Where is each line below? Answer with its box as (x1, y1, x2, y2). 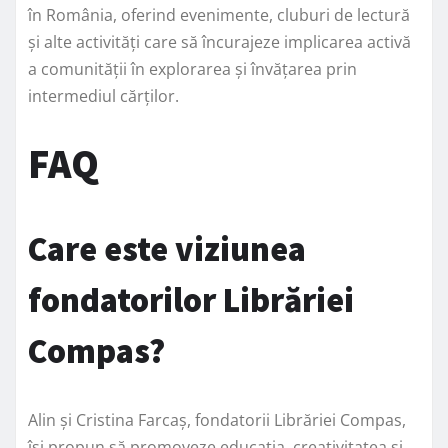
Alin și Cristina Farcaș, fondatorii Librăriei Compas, (28, 408, 406, 431)
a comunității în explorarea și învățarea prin (28, 57, 357, 80)
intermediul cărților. (28, 84, 179, 107)
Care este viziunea (28, 227, 306, 270)
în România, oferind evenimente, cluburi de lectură (28, 3, 410, 26)
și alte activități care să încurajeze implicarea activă (28, 30, 411, 53)
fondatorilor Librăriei (28, 278, 354, 321)
